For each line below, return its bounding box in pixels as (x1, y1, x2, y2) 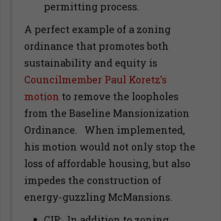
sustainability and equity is (24, 56, 157, 69)
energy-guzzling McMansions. (24, 190, 172, 203)
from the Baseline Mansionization (24, 107, 189, 119)
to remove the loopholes (59, 90, 179, 103)
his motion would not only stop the (24, 140, 195, 153)
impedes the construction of (24, 174, 161, 186)
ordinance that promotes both (24, 39, 169, 52)
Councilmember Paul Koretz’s (24, 73, 167, 86)
